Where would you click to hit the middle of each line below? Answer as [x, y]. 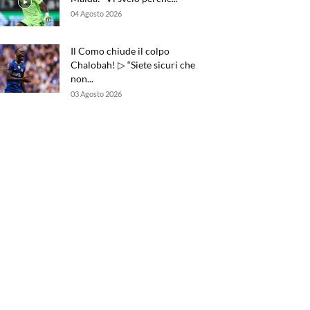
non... [82, 79]
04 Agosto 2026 [96, 13]
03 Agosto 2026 [96, 94]
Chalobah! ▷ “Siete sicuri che [133, 65]
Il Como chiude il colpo [120, 51]
